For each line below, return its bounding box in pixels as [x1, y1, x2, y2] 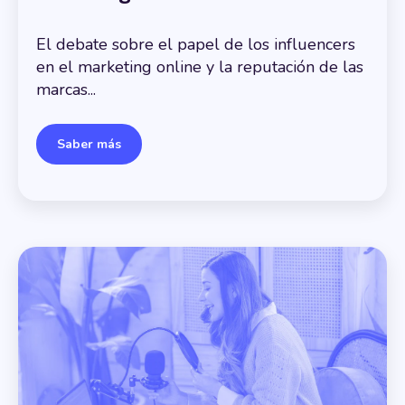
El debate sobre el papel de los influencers [36, 33, 355, 56]
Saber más [57, 136, 121, 154]
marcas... [36, 79, 96, 101]
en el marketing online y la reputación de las [36, 56, 363, 79]
